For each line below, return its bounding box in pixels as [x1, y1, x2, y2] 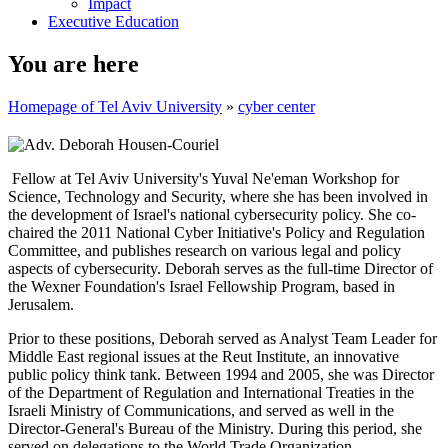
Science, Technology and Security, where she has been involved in [8, 187, 428, 205]
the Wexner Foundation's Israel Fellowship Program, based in [8, 277, 395, 295]
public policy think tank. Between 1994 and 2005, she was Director [8, 365, 434, 383]
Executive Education [48, 13, 179, 30]
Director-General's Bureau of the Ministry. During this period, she [8, 419, 422, 437]
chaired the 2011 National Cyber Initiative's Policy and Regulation [8, 223, 425, 241]
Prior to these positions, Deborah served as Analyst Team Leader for [8, 329, 437, 347]
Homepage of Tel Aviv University [8, 97, 222, 115]
